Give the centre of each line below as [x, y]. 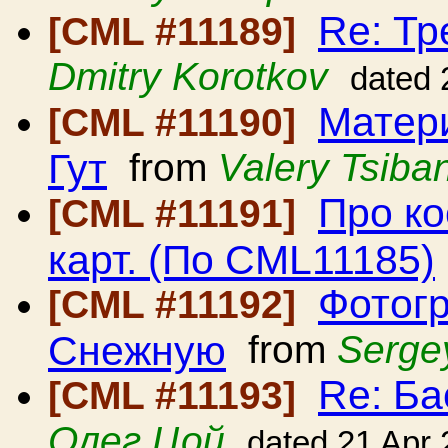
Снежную [137, 349]
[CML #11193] [177, 395]
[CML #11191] [177, 213]
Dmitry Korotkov [188, 76]
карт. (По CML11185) [241, 258]
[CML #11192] [177, 304]
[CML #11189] [177, 31]
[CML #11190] [177, 122]
